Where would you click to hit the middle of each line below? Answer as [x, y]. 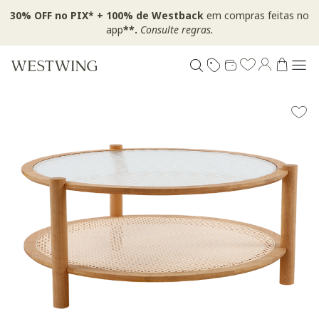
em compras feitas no [258, 15]
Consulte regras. [177, 30]
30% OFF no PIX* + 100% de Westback [108, 15]
